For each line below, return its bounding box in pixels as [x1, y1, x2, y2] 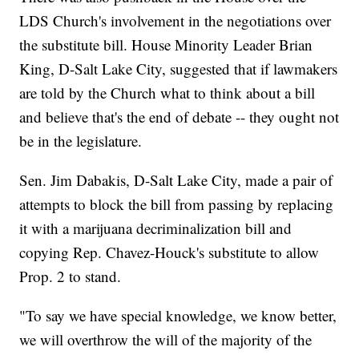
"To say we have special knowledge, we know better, [19, 305, 337, 326]
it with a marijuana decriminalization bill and [19, 218, 292, 239]
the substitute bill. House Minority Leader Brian [19, 34, 313, 55]
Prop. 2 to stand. [19, 266, 122, 287]
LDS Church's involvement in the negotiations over [19, 10, 332, 31]
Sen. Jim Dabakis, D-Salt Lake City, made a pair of [19, 170, 333, 191]
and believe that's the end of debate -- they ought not [19, 107, 340, 127]
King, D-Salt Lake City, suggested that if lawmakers [19, 58, 338, 79]
